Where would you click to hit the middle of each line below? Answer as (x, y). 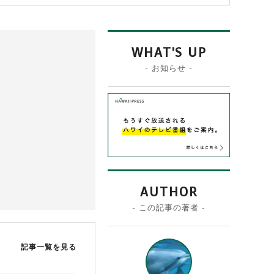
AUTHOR (169, 192)
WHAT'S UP (169, 53)
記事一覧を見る (49, 247)
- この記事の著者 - (169, 208)
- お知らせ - (169, 68)
